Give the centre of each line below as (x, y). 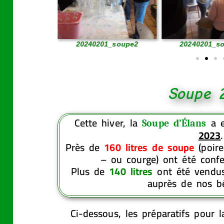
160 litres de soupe (149, 147)
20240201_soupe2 (107, 44)
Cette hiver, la (108, 122)
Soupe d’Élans (174, 123)
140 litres (131, 171)
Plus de (90, 171)
